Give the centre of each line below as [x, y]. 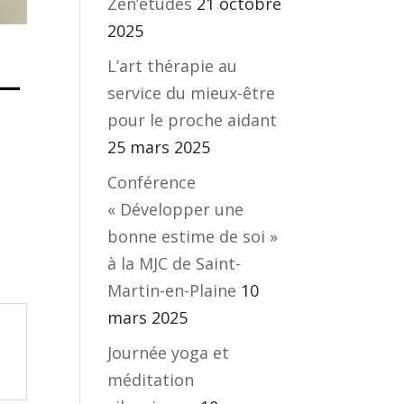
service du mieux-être [192, 93]
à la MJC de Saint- [174, 263]
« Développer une [176, 209]
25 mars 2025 [159, 147]
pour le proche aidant [193, 120]
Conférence [152, 182]
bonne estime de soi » [193, 236]
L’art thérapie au [173, 66]
